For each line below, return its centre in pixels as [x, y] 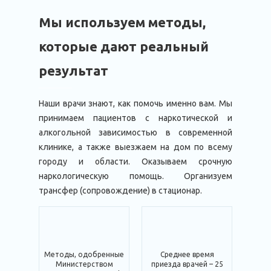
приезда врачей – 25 [187, 264]
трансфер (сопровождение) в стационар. [120, 191]
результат [73, 70]
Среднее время [187, 254]
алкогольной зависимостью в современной [135, 132]
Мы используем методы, [122, 22]
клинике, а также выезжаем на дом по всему [135, 147]
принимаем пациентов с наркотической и [135, 118]
